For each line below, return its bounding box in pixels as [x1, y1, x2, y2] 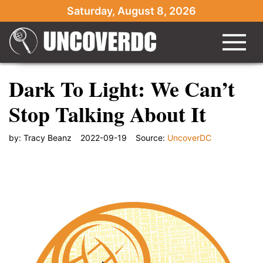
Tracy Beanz [23, 133, 72, 143]
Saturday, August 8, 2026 [67, 5, 196, 17]
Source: [136, 133, 167, 143]
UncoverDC [167, 133, 211, 143]
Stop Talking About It [9, 99, 206, 129]
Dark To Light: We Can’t [9, 73, 235, 104]
